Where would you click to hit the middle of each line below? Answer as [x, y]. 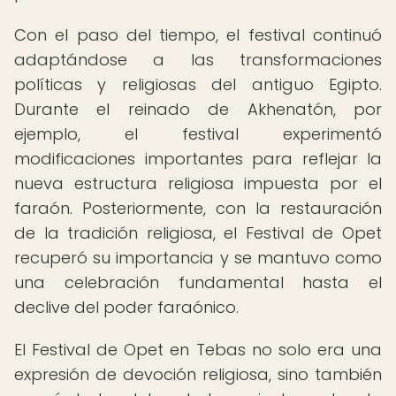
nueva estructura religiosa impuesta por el [198, 183]
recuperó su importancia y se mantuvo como [198, 258]
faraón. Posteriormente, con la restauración [198, 208]
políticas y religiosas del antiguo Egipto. [198, 84]
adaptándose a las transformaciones [198, 60]
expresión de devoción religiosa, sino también [198, 374]
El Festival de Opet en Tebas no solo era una [198, 350]
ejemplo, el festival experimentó [198, 134]
